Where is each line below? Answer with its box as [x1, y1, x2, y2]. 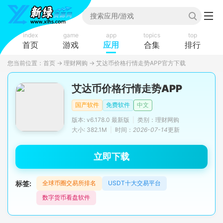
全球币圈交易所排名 [42, 179, 96, 187]
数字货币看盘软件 [42, 194, 90, 201]
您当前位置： [7, 59, 43, 67]
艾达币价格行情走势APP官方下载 [96, 59, 186, 67]
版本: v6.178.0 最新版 [72, 116, 129, 123]
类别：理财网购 [137, 116, 179, 123]
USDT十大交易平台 [108, 179, 161, 187]
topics [143, 31, 160, 39]
